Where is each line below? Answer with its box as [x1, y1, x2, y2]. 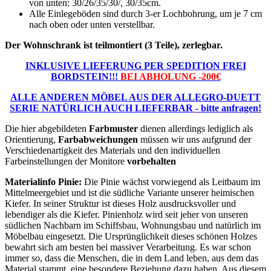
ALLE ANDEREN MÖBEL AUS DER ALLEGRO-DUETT [10, 92, 261, 103]
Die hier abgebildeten [5, 123, 87, 134]
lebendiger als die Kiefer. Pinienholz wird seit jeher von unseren [5, 209, 248, 220]
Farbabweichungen [58, 134, 140, 145]
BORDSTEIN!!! [50, 71, 118, 82]
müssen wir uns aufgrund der [140, 134, 251, 145]
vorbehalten [127, 156, 176, 167]
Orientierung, [5, 134, 58, 145]
